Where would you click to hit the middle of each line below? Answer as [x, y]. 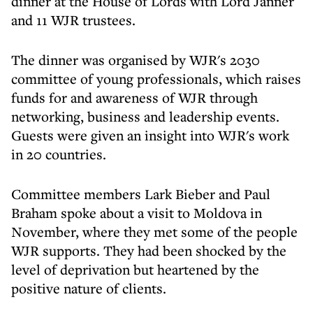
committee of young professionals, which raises [156, 79]
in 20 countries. [59, 154]
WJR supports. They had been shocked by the [149, 250]
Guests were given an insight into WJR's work [150, 135]
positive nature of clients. [89, 288]
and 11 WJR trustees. [73, 20]
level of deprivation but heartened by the [135, 269]
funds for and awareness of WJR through [134, 97]
